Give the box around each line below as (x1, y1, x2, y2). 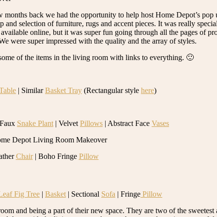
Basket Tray (45, 86, 82, 94)
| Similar (16, 86, 45, 94)
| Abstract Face (103, 119, 152, 127)
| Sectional (66, 190, 101, 199)
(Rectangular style (82, 86, 141, 94)
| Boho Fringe (32, 152, 79, 160)
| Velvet (53, 119, 80, 127)
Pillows (80, 119, 103, 127)
